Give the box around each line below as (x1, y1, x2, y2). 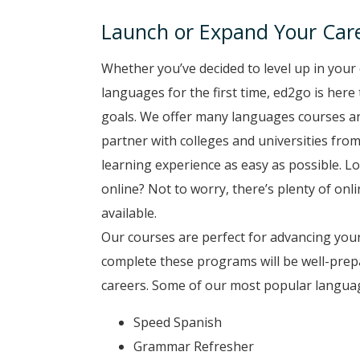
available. (101, 204, 157, 222)
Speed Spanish (133, 313, 222, 331)
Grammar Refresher (133, 337, 254, 355)
